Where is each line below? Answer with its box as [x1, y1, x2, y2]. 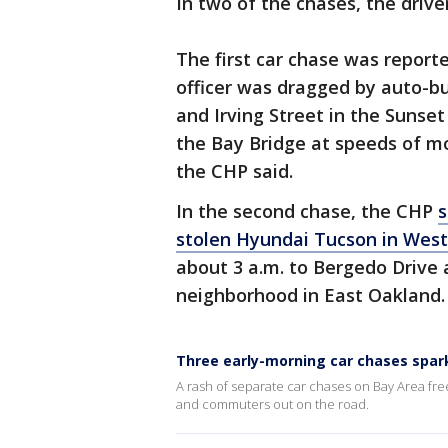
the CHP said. [176, 159, 293, 183]
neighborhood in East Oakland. [176, 283, 445, 307]
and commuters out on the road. [176, 395, 369, 413]
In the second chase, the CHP [176, 199, 438, 223]
